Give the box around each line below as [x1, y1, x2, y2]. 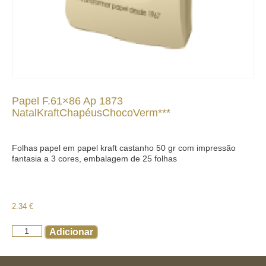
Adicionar [49, 227, 93, 237]
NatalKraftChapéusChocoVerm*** [12, 107, 170, 119]
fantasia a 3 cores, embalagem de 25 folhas [12, 154, 177, 163]
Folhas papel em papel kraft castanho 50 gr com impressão [12, 143, 236, 153]
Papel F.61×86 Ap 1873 [12, 95, 123, 107]
